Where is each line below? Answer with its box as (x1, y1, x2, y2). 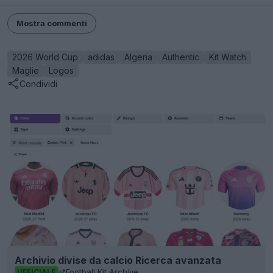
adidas (88, 52, 115, 62)
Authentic (162, 52, 199, 62)
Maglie (12, 65, 39, 76)
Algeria (124, 52, 152, 62)
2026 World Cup (12, 52, 78, 62)
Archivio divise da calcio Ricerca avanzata (15, 253, 221, 266)
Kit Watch (209, 52, 246, 62)
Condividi (19, 78, 57, 89)
